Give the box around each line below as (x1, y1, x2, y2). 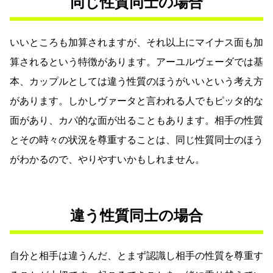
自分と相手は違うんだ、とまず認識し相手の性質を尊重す (10, 249, 263, 261)
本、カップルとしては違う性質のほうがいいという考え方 (10, 75, 263, 87)
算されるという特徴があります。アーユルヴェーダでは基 (10, 55, 263, 68)
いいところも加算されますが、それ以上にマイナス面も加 (10, 36, 263, 48)
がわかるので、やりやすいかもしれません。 (10, 153, 205, 165)
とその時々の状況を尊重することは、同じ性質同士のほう (10, 133, 263, 146)
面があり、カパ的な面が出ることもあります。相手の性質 (10, 114, 263, 126)
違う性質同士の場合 (70, 207, 203, 224)
